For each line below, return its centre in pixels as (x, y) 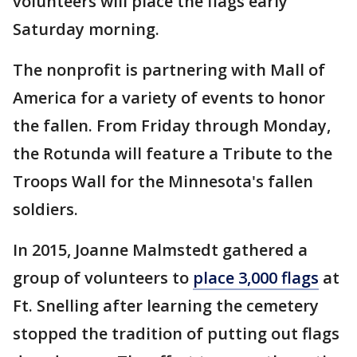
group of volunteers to (103, 278)
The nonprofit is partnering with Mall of (169, 70)
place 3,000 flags (256, 278)
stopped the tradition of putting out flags (176, 333)
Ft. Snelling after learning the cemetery (166, 306)
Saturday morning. (86, 29)
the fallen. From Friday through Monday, (172, 126)
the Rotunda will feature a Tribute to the (173, 153)
